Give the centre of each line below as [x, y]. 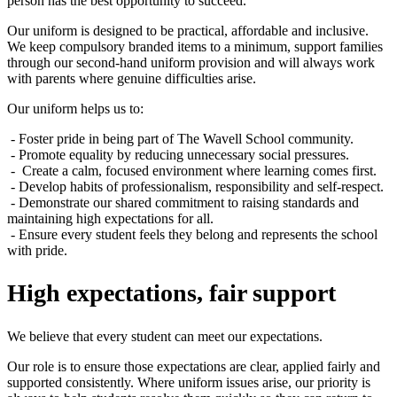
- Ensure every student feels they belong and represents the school [192, 235]
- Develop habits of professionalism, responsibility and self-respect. [197, 187]
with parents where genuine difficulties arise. [135, 79]
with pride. [39, 251]
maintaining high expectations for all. [112, 219]
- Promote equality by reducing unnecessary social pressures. [180, 155]
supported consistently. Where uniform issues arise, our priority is [189, 382]
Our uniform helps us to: [77, 109]
